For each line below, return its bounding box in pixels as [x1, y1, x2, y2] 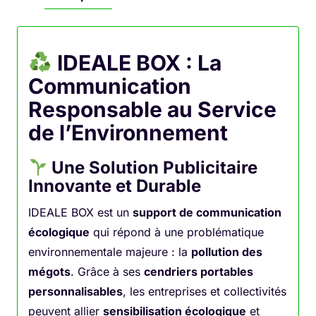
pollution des [191, 245, 262, 260]
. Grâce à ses [71, 265, 144, 279]
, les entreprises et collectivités [123, 284, 286, 299]
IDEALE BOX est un [28, 205, 133, 220]
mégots [28, 265, 71, 279]
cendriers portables [144, 265, 253, 279]
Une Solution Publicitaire [47, 157, 258, 178]
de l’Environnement [28, 119, 228, 145]
